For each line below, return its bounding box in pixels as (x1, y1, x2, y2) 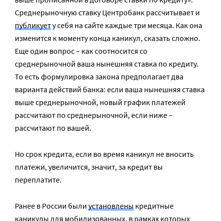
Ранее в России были (15, 201, 88, 211)
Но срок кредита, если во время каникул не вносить (15, 149, 194, 159)
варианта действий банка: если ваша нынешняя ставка (15, 84, 205, 94)
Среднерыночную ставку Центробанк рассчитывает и (15, 7, 200, 17)
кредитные (134, 201, 174, 211)
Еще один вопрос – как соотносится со (15, 46, 147, 56)
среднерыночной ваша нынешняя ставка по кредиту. (15, 59, 198, 69)
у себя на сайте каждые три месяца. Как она (51, 20, 202, 30)
